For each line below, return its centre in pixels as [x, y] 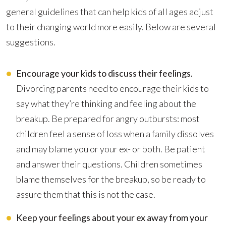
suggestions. [31, 42]
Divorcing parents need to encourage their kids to [112, 88]
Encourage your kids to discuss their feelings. [104, 73]
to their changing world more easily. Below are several [111, 27]
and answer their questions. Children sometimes [109, 164]
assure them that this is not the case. [86, 194]
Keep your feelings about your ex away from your [112, 217]
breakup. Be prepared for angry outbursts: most [108, 119]
